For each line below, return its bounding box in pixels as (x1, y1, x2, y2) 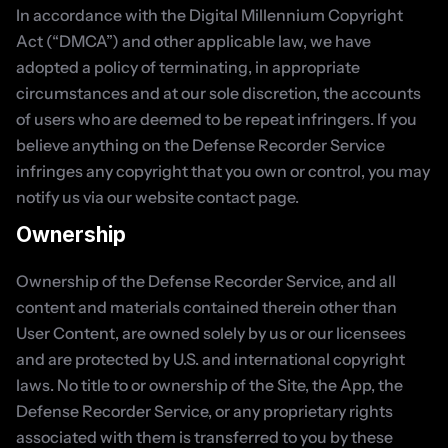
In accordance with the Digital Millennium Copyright (16, 5, 403, 25)
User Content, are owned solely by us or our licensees (16, 323, 406, 343)
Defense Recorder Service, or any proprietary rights (16, 401, 393, 421)
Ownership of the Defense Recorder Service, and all (16, 271, 396, 291)
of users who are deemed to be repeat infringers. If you (16, 109, 417, 129)
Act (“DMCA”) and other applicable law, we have (16, 31, 371, 51)
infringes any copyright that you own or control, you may (16, 161, 430, 181)
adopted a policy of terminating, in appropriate (16, 57, 360, 77)
